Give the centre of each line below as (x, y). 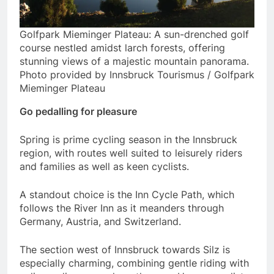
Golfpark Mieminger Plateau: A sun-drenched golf (134, 35)
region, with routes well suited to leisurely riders (131, 153)
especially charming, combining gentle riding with (134, 263)
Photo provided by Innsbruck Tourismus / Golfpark (137, 75)
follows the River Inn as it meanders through (122, 208)
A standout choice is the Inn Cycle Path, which (127, 195)
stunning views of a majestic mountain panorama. (134, 61)
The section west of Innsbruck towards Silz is (125, 250)
